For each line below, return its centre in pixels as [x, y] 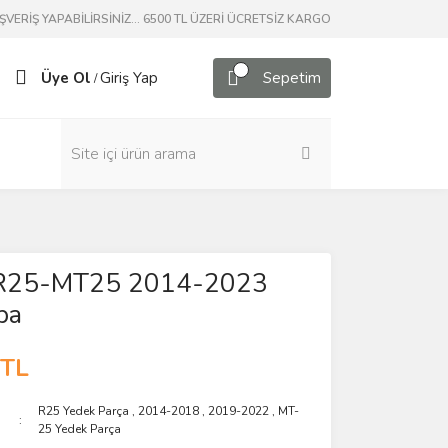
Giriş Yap [129, 78]
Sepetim [292, 78]
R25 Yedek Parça [84, 411]
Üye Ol [66, 78]
